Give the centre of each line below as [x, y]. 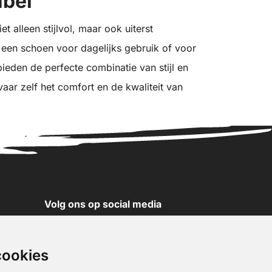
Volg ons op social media [103, 204]
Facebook [80, 262]
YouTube [77, 223]
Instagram [80, 243]
